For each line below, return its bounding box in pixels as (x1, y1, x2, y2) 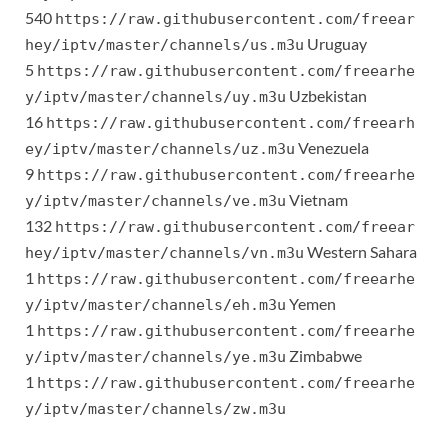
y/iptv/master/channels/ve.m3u (25, 192, 286, 211)
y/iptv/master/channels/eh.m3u (25, 296, 286, 315)
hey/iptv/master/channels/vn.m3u (25, 244, 304, 263)
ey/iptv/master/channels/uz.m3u (25, 140, 295, 159)
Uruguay (304, 34, 367, 54)
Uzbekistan (286, 86, 367, 106)
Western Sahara (304, 242, 417, 262)
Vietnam (286, 190, 348, 210)
